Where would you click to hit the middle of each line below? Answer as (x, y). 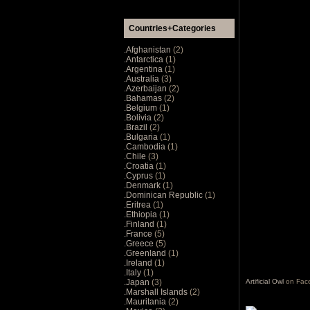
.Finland (140, 224)
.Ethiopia (142, 214)
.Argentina (144, 69)
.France (139, 234)
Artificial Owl (265, 281)
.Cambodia (146, 146)
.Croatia (140, 166)
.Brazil (137, 127)
